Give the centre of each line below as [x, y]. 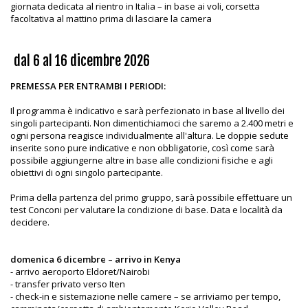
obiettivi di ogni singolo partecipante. [87, 173]
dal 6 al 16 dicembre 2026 [82, 61]
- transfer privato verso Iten [68, 284]
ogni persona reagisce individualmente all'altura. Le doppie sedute [150, 136]
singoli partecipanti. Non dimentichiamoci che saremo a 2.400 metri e [152, 123]
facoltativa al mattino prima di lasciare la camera [111, 19]
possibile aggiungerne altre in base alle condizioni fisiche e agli [142, 161]
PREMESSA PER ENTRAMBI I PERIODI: [88, 86]
